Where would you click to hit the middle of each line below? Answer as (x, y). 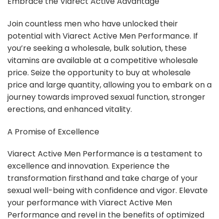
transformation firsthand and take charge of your (103, 178)
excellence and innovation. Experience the (88, 166)
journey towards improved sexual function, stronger (106, 97)
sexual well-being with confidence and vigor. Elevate (108, 191)
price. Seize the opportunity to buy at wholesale (99, 72)
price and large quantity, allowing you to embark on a (109, 85)
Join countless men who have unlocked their (93, 23)
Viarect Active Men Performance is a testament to (105, 154)
